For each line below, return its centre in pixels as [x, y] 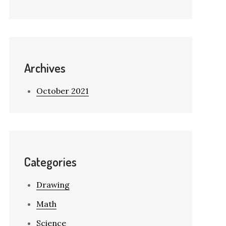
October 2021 [62, 91]
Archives [45, 68]
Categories [50, 162]
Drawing [53, 185]
